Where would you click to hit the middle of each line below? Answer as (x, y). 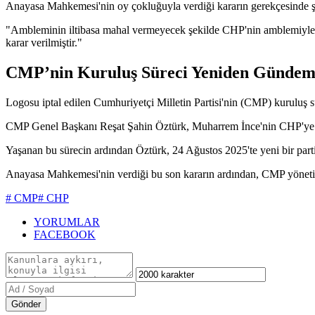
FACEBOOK (65, 234)
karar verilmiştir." (44, 43)
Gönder (26, 304)
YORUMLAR (67, 221)
